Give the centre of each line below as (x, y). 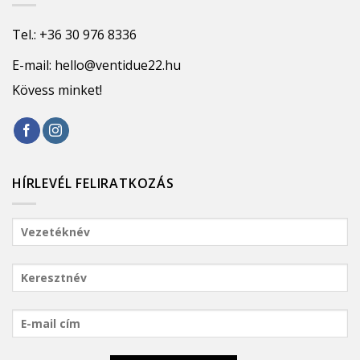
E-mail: (33, 65)
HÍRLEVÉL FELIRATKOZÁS (93, 184)
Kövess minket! (57, 90)
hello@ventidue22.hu (118, 65)
